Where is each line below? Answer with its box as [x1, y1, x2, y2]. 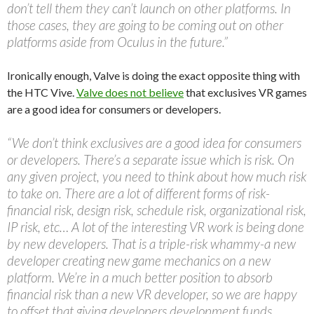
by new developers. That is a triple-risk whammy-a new [7, 235, 296, 252]
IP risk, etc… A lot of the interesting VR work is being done [7, 218, 304, 235]
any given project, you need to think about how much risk [7, 168, 306, 184]
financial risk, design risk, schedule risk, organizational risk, [7, 201, 306, 218]
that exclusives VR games [184, 85, 307, 99]
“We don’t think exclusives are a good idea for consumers [7, 134, 301, 151]
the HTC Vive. [7, 85, 76, 99]
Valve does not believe [76, 85, 184, 99]
